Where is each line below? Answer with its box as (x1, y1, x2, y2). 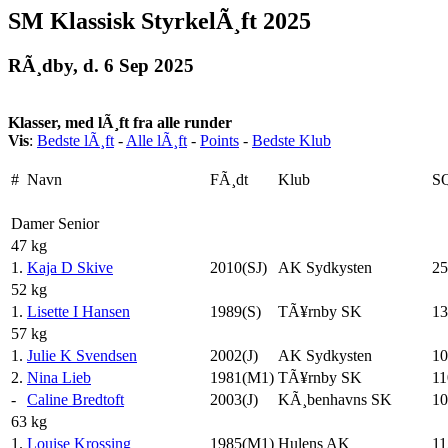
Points (200, 131, 239, 149)
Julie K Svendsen (27, 346, 137, 364)
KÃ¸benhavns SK (278, 390, 392, 408)
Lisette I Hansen (27, 302, 130, 320)
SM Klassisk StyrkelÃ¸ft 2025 (8, 8, 311, 34)
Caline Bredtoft (27, 390, 124, 408)
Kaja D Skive (27, 258, 113, 276)
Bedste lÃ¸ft (37, 131, 114, 149)
